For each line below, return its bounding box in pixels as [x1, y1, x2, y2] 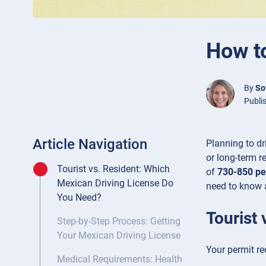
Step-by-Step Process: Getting [57, 216, 180, 227]
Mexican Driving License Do [57, 178, 173, 189]
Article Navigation [33, 136, 147, 153]
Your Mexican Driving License [57, 230, 180, 242]
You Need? [57, 192, 102, 204]
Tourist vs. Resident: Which [57, 163, 170, 175]
